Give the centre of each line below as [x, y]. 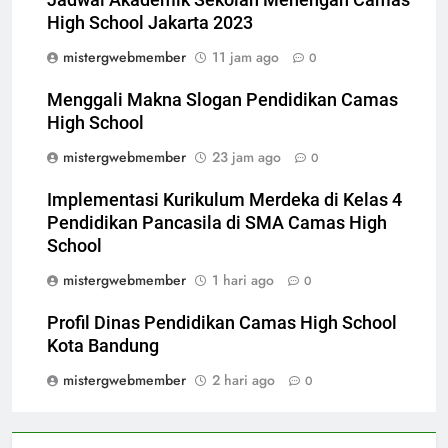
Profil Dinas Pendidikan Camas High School [222, 322]
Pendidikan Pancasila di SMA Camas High [217, 222]
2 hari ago [243, 379]
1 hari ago [243, 279]
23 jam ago [246, 156]
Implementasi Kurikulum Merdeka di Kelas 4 [224, 199]
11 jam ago [245, 56]
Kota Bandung [103, 345]
